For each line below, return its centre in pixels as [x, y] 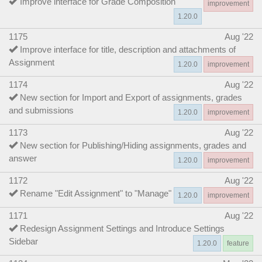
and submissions [41, 110]
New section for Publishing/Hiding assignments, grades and [133, 145]
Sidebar [23, 241]
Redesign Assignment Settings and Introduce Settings [122, 228]
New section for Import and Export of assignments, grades [131, 97]
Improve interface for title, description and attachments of [128, 49]
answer [23, 158]
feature [238, 243]
